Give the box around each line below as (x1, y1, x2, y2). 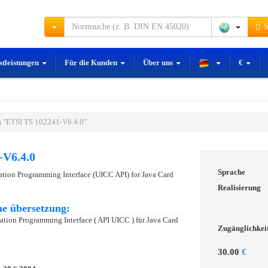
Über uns (143, 58, 175, 67)
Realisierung (218, 183, 261, 193)
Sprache (218, 167, 245, 177)
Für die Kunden (65, 58, 119, 67)
